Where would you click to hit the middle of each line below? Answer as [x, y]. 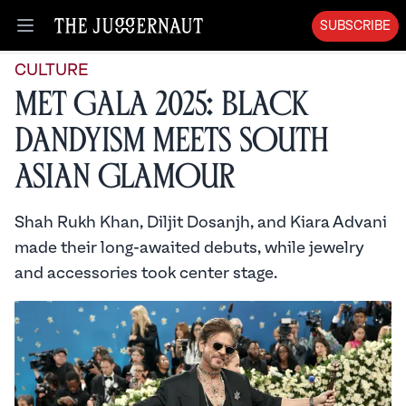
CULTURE [51, 70]
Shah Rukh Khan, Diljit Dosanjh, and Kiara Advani [201, 222]
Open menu [64, 35]
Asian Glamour [125, 177]
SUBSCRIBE [355, 26]
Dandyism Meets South [172, 141]
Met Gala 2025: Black [162, 105]
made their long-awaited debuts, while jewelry [189, 248]
